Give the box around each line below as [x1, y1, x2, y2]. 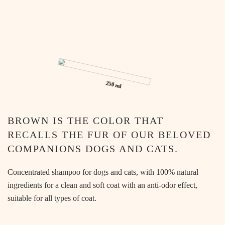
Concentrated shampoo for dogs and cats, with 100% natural [8, 168, 198, 176]
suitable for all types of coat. [8, 194, 96, 202]
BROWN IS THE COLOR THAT [8, 115, 164, 126]
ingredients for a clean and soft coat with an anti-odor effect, [8, 181, 197, 189]
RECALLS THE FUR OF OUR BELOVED [8, 129, 211, 140]
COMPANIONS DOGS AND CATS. [8, 143, 178, 154]
